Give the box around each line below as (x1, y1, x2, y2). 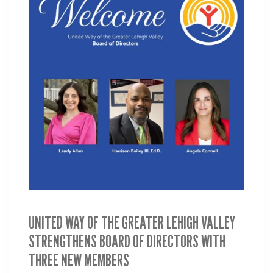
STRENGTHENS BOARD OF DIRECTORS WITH (29, 231, 225, 252)
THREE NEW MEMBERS (29, 250, 129, 271)
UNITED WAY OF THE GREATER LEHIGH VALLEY (29, 212, 235, 233)
